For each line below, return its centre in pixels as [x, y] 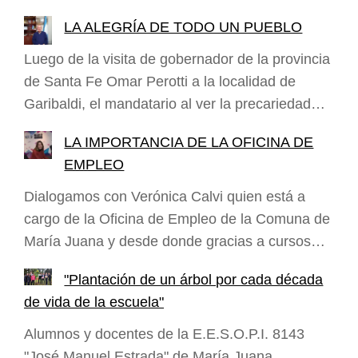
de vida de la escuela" [94, 302]
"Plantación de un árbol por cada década [194, 279]
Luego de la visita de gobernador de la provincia [177, 60]
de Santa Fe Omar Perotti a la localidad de [160, 82]
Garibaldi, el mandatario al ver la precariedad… [175, 104]
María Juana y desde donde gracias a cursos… [175, 241]
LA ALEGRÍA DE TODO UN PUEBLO [183, 28]
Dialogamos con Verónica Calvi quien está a [165, 196]
